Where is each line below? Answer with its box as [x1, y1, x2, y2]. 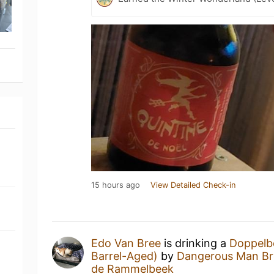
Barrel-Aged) [91, 250, 158, 262]
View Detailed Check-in [150, 180, 236, 190]
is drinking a [161, 237, 230, 250]
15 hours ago [91, 180, 141, 190]
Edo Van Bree [91, 237, 161, 250]
